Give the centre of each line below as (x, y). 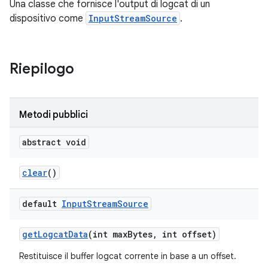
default (42, 204)
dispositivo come (48, 19)
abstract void (54, 142)
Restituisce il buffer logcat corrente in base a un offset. (128, 256)
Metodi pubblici (54, 115)
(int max (108, 234)
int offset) (187, 234)
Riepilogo (42, 69)
